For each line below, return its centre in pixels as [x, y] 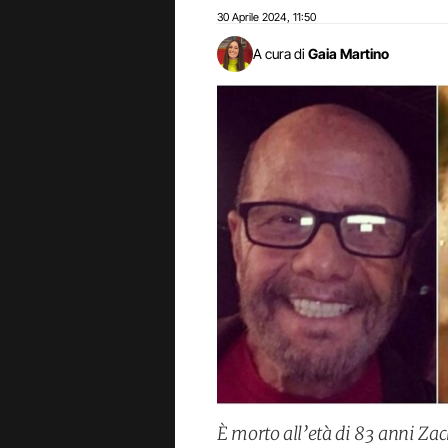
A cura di [279, 53]
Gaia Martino [348, 53]
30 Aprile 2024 [252, 17]
